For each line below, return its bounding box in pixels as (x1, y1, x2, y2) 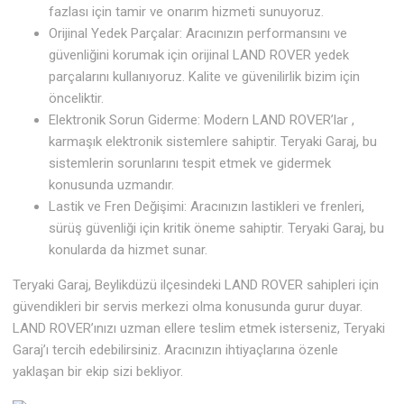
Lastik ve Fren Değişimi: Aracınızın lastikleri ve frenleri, (49, 198, 365, 216)
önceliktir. (49, 90, 105, 107)
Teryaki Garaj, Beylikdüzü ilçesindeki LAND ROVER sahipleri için (13, 277, 380, 294)
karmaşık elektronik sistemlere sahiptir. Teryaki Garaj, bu (49, 133, 378, 151)
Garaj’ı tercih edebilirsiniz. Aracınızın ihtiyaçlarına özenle (13, 342, 339, 359)
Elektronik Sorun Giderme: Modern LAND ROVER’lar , (49, 112, 355, 129)
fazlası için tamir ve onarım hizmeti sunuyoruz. (49, 4, 325, 21)
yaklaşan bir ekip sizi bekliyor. (13, 363, 184, 381)
